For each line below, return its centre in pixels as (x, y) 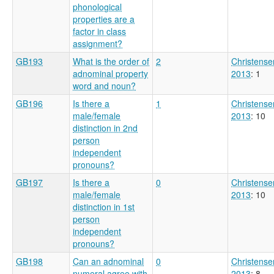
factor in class (99, 31)
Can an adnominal (108, 261)
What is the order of (111, 61)
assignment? (98, 43)
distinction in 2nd (105, 128)
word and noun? (104, 85)
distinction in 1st (104, 206)
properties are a (104, 19)
